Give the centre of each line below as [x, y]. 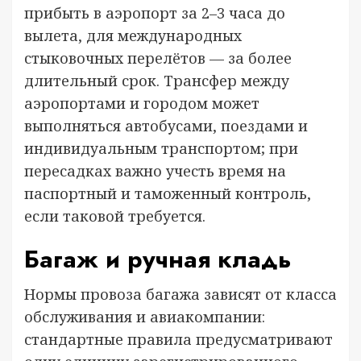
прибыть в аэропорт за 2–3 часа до [155, 13]
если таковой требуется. [115, 216]
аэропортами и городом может [142, 103]
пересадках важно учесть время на [155, 171]
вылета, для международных [133, 35]
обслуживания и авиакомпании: [145, 317]
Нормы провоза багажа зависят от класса [180, 294]
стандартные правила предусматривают [178, 339]
